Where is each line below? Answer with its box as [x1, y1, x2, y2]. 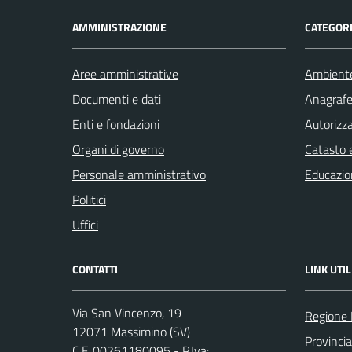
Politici [72, 189, 106, 209]
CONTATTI [72, 260, 118, 277]
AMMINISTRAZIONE [72, 18, 167, 35]
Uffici [72, 214, 98, 234]
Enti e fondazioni [72, 114, 159, 134]
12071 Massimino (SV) [72, 321, 190, 341]
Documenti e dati [72, 89, 161, 108]
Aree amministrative [72, 64, 178, 83]
